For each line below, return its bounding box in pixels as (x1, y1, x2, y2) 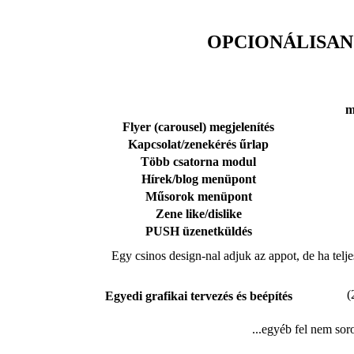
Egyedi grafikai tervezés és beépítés (104, 288, 292, 303)
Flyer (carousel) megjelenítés (122, 119, 274, 134)
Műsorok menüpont (145, 189, 252, 203)
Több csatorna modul (141, 154, 256, 168)
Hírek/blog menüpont (141, 171, 256, 186)
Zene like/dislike (155, 206, 242, 220)
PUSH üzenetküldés (145, 224, 252, 238)
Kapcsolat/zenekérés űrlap (128, 137, 269, 151)
